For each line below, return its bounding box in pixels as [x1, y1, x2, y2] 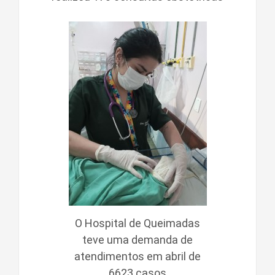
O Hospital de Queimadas [75, 216, 200, 230]
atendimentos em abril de [74, 249, 201, 263]
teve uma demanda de [82, 233, 193, 246]
